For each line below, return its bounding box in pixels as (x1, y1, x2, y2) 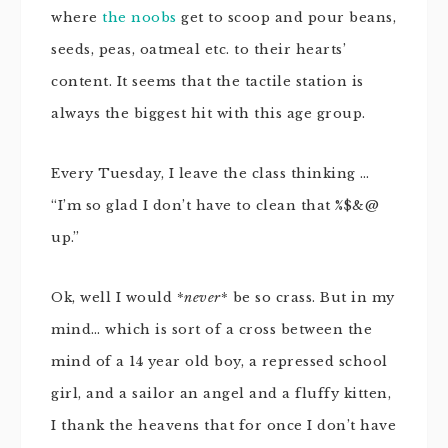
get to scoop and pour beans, (176, 9, 396, 26)
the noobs (102, 9, 177, 26)
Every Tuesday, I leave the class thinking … (51, 165, 370, 182)
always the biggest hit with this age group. (51, 105, 366, 122)
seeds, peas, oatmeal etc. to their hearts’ (51, 41, 346, 58)
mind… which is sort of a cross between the (51, 321, 372, 338)
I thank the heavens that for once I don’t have (51, 417, 396, 434)
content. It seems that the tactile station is (51, 73, 364, 90)
